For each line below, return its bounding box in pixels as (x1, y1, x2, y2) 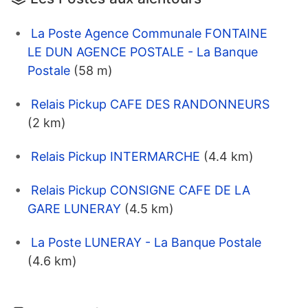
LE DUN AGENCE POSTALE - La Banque (27, 45, 258, 60)
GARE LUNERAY (27, 201, 121, 217)
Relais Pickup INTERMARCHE (31, 149, 200, 164)
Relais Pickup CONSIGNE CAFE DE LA (31, 183, 250, 198)
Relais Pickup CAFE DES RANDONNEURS (31, 97, 269, 112)
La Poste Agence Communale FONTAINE (31, 26, 267, 41)
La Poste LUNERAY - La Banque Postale (31, 235, 261, 250)
